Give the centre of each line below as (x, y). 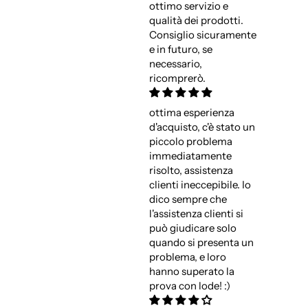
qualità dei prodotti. (196, 21)
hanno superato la (191, 272)
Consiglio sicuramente (202, 35)
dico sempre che (188, 199)
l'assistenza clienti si (196, 214)
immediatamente (190, 156)
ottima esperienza (191, 113)
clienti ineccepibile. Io (200, 185)
